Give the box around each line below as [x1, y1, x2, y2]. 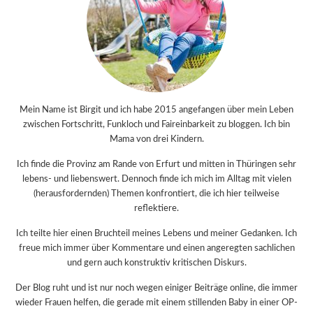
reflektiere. [134, 203, 179, 213]
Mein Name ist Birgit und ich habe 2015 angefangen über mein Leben [20, 105, 293, 115]
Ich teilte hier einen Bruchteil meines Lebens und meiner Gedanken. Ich [16, 228, 297, 238]
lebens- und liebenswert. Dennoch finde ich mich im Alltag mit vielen [22, 174, 291, 184]
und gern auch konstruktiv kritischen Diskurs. [66, 258, 247, 268]
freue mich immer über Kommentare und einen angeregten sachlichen [18, 243, 295, 253]
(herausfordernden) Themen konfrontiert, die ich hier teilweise [34, 189, 279, 198]
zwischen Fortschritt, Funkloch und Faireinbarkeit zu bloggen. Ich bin [23, 119, 290, 129]
